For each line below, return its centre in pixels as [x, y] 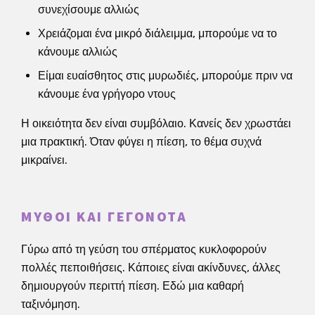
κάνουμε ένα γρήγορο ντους [107, 94]
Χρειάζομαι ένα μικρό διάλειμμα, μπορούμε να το [157, 33]
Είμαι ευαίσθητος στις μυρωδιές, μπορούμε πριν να [165, 75]
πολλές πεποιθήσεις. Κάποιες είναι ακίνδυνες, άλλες [151, 267]
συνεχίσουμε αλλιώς [89, 9]
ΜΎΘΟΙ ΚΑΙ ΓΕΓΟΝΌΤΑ [104, 217]
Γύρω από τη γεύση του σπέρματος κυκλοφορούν [144, 249]
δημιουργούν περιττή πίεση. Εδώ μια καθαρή [133, 285]
